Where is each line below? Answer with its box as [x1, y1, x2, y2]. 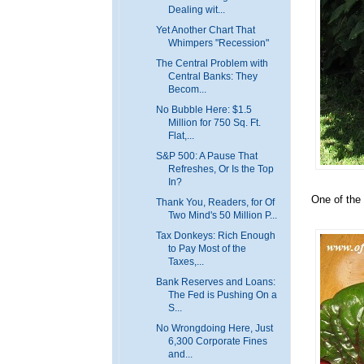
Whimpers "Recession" [167, 37, 269, 50]
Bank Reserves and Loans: [155, 276, 275, 288]
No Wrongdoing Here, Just [155, 323, 273, 335]
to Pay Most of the [167, 243, 246, 255]
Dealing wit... [167, 4, 225, 16]
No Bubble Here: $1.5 [155, 104, 252, 116]
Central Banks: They [167, 71, 258, 83]
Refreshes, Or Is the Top [167, 163, 274, 175]
